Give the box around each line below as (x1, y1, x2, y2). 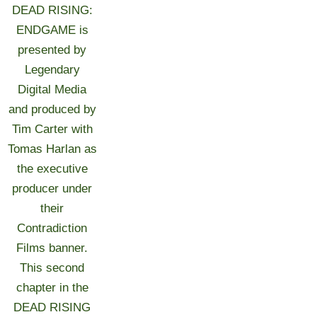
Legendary (24, 63, 80, 76)
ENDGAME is (16, 23, 88, 37)
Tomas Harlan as (7, 142, 97, 156)
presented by (18, 43, 87, 57)
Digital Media (18, 83, 87, 96)
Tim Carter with (11, 122, 93, 136)
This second (20, 261, 85, 275)
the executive (16, 162, 88, 175)
